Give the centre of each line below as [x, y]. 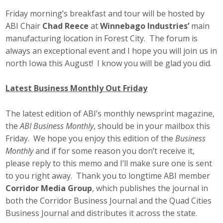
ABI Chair [23, 26]
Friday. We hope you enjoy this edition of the [91, 138]
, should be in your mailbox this [152, 126]
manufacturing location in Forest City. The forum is [102, 38]
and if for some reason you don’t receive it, [114, 151]
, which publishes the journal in [150, 188]
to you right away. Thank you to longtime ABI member [108, 175]
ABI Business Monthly [56, 126]
